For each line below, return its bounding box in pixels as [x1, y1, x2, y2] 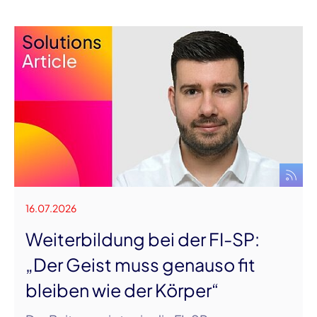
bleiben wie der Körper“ [25, 278, 219, 301]
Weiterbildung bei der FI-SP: [25, 227, 260, 250]
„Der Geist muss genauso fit [25, 253, 255, 276]
